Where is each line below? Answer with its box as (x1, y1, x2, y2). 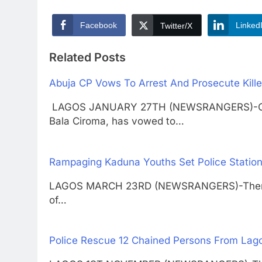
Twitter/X (160, 20, 192, 30)
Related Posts (49, 50, 126, 65)
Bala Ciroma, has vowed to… (49, 115, 184, 127)
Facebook (80, 20, 117, 30)
